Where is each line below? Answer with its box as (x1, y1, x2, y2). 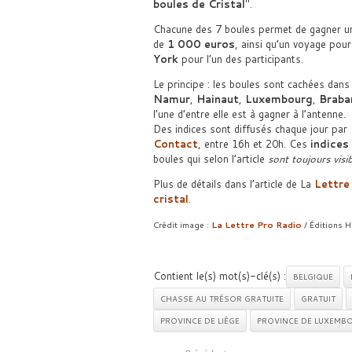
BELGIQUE (292, 271, 333, 282)
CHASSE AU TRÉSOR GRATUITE (159, 293, 284, 304)
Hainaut (196, 92, 239, 106)
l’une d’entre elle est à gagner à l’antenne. (152, 107, 346, 121)
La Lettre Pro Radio (211, 218, 302, 230)
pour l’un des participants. (178, 52, 303, 66)
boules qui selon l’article (152, 152, 268, 166)
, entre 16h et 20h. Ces (197, 137, 310, 151)
